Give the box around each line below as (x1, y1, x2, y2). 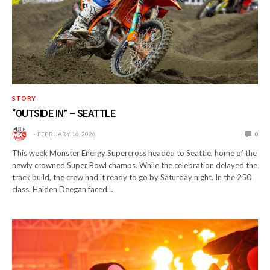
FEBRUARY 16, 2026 (37, 130, 96, 137)
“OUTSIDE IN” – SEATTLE (12, 107, 116, 119)
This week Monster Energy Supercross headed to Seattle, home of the (12, 148, 257, 158)
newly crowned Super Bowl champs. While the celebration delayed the (12, 160, 258, 170)
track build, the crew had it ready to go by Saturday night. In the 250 (12, 172, 252, 182)
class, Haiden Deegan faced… (12, 184, 113, 194)
